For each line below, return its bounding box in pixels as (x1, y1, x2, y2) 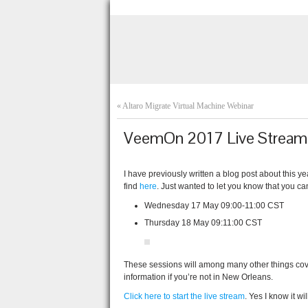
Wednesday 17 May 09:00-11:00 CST (144, 201, 284, 210)
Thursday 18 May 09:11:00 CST (144, 218, 262, 228)
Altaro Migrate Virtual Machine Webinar (122, 101, 254, 111)
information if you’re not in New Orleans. (124, 272, 273, 282)
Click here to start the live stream (124, 291, 245, 301)
